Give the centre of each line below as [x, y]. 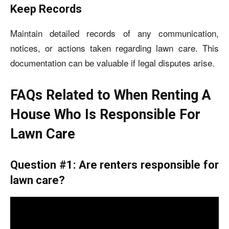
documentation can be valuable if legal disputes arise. [112, 63]
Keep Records [46, 9]
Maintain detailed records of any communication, [114, 33]
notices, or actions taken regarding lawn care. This [114, 48]
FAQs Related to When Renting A [111, 95]
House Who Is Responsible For [105, 114]
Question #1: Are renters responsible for [114, 165]
